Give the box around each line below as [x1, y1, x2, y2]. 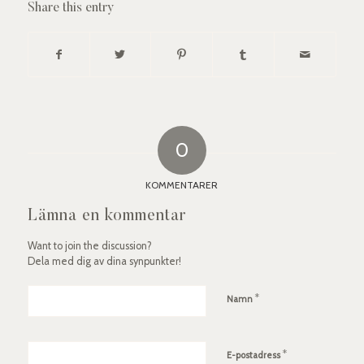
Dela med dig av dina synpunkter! [27, 254, 181, 267]
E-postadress [226, 349, 282, 361]
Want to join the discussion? [27, 239, 152, 252]
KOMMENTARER [145, 178, 219, 191]
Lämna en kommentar [27, 207, 186, 224]
